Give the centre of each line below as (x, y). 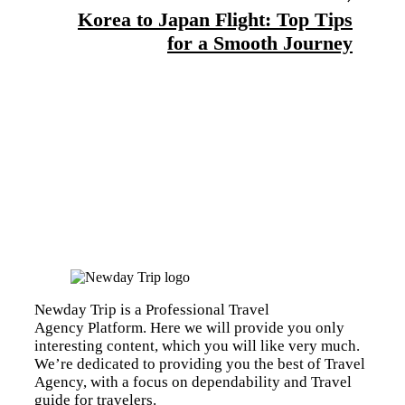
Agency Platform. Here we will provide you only (189, 328)
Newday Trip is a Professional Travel (152, 310)
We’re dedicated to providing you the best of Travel (200, 364)
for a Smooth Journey (260, 43)
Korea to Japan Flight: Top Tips (215, 20)
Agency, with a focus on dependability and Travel (193, 382)
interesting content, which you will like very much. (197, 346)
